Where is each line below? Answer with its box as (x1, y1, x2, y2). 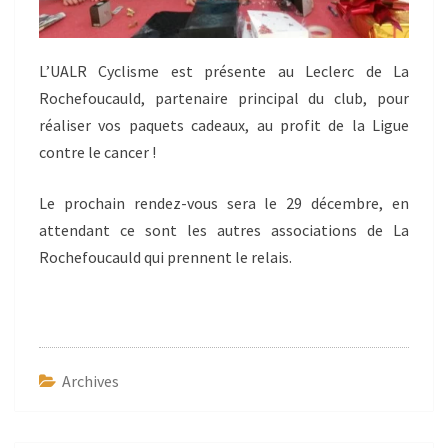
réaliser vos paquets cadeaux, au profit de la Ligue (39, 114, 409, 135)
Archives (62, 370, 119, 391)
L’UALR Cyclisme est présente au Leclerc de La (39, 60, 409, 81)
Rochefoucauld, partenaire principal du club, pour (39, 87, 409, 108)
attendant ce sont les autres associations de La (39, 219, 409, 240)
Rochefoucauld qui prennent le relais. (39, 246, 292, 267)
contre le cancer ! (39, 141, 156, 162)
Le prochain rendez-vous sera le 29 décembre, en (39, 192, 409, 213)
